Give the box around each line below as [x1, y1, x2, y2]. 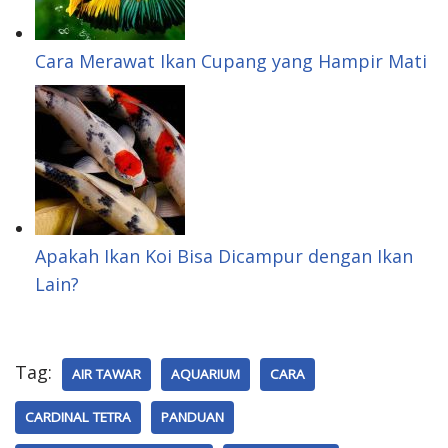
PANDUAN [161, 407, 224, 426]
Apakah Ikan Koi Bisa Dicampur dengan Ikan [35, 243, 413, 268]
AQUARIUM [171, 364, 240, 383]
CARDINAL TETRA [25, 407, 131, 426]
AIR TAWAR [72, 364, 141, 383]
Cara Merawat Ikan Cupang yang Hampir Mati [35, 48, 427, 73]
